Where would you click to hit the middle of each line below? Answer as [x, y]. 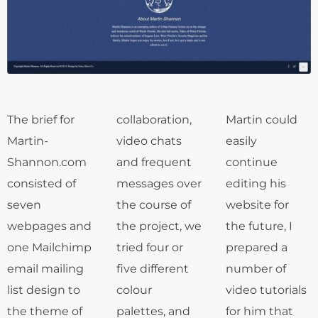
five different [153, 268]
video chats [149, 141]
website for [257, 204]
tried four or [150, 247]
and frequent [154, 162]
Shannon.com [47, 162]
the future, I [259, 226]
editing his [256, 183]
